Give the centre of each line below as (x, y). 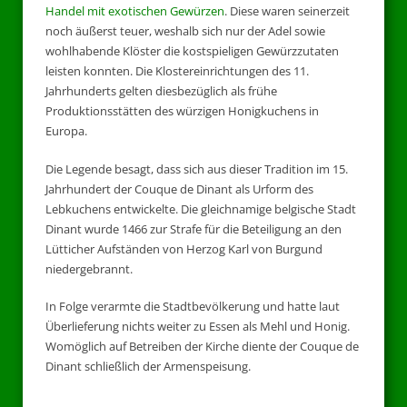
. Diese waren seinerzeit (287, 11)
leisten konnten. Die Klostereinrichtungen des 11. (177, 71)
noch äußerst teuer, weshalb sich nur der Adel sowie (185, 31)
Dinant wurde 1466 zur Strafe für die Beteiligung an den (194, 228)
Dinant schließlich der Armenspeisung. (148, 366)
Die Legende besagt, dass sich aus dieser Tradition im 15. (197, 169)
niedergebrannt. (89, 268)
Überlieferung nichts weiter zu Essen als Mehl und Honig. (198, 326)
